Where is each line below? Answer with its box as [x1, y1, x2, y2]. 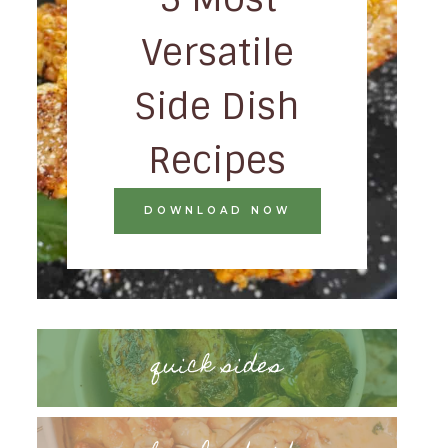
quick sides [151, 345, 283, 389]
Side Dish [134, 82, 300, 130]
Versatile [140, 28, 294, 76]
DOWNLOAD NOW [143, 203, 291, 217]
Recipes [148, 136, 286, 184]
